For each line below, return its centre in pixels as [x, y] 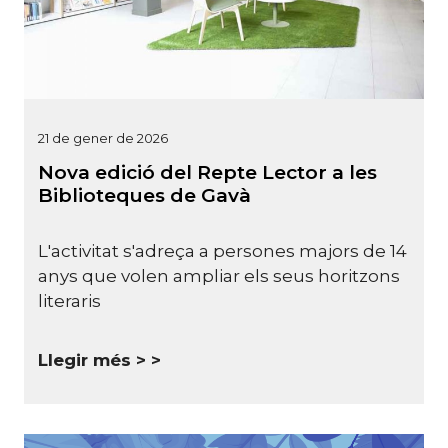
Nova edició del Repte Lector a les [207, 172]
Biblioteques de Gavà [144, 195]
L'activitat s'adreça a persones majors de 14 [222, 251]
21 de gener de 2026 [103, 137]
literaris [69, 301]
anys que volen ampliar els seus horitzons [219, 276]
